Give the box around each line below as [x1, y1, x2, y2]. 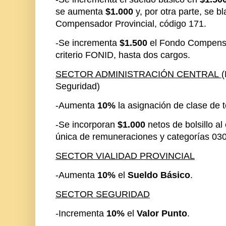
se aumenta [55, 7, 105, 17]
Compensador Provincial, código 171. [55, 19, 206, 29]
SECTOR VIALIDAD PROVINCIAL [55, 151, 195, 161]
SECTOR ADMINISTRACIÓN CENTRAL [55, 69, 221, 80]
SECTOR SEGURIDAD [55, 189, 150, 200]
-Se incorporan [55, 120, 118, 130]
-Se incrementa [55, 38, 120, 48]
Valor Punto [137, 208, 187, 219]
